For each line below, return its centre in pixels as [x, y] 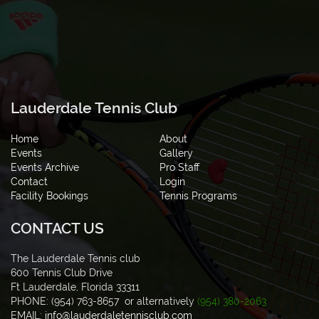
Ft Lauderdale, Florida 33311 [77, 287]
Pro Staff [179, 167]
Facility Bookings [49, 195]
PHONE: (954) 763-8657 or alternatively [104, 302]
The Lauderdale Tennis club [77, 259]
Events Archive [45, 167]
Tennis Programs [198, 195]
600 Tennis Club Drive [63, 273]
